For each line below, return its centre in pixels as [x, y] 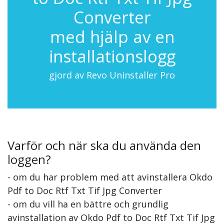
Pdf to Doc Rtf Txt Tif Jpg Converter [85, 190]
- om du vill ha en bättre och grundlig [88, 204]
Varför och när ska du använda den [104, 145]
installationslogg [112, 56]
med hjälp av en [112, 36]
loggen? [29, 159]
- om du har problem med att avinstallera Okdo [110, 177]
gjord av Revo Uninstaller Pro [112, 75]
